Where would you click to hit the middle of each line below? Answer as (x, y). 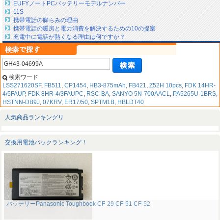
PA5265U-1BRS (194, 94)
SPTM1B (103, 102)
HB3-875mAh (108, 86)
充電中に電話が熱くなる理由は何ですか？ (69, 37)
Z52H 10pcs (165, 86)
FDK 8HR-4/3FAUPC (56, 94)
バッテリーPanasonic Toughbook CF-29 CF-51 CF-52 (78, 204)
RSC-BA (98, 94)
